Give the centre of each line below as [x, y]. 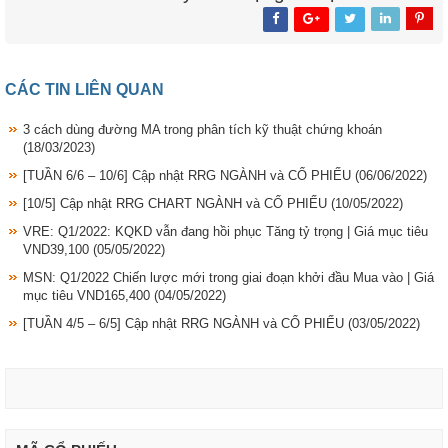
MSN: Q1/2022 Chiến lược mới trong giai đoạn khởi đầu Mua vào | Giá [228, 277]
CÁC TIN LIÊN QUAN [84, 89]
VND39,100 [58, 249]
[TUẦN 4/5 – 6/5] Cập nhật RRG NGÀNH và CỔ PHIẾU [185, 323]
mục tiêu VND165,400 [88, 295]
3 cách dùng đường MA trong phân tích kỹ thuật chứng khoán [202, 129]
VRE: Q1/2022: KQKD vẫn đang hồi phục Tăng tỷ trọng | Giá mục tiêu [225, 231]
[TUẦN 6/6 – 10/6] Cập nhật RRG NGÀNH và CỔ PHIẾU [189, 175]
